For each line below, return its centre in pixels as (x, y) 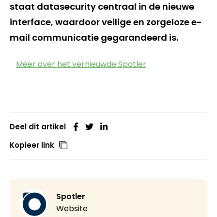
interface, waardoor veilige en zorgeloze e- (106, 22)
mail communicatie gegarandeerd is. (94, 38)
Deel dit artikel (38, 127)
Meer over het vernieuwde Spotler (81, 64)
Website (72, 209)
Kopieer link (32, 145)
